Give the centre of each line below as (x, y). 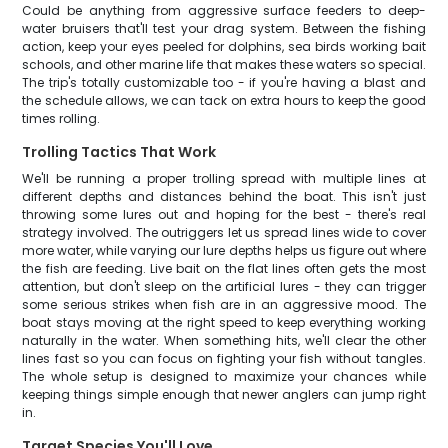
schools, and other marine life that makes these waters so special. (224, 64)
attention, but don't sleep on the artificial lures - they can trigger (224, 286)
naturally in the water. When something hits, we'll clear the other (224, 340)
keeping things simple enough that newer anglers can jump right (224, 394)
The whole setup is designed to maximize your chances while (224, 376)
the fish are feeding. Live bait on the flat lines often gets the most (224, 268)
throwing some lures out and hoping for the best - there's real (224, 214)
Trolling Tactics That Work (119, 152)
